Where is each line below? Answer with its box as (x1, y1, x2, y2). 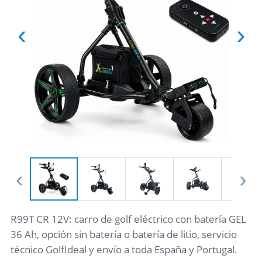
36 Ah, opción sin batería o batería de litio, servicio (11, 227, 237, 241)
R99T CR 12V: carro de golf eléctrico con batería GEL (11, 212, 246, 226)
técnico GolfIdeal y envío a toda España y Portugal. (11, 242, 237, 256)
